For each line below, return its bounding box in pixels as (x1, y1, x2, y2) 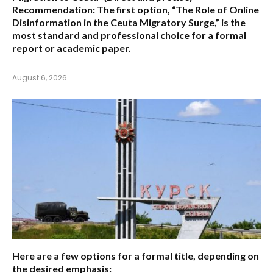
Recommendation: (12, 4, 95, 16)
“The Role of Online (172, 4, 259, 16)
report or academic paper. (12, 42, 131, 54)
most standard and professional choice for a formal (12, 29, 246, 41)
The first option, (95, 4, 172, 16)
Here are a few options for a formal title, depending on (12, 249, 259, 261)
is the (219, 16, 246, 29)
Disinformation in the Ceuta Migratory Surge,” (12, 16, 219, 29)
